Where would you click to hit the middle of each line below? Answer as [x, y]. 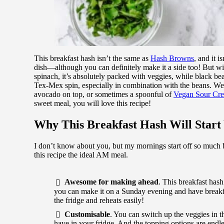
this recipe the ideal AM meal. [81, 155]
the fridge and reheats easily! [99, 200]
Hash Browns [172, 58]
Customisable [87, 214]
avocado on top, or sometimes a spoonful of [104, 94]
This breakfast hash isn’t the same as [92, 58]
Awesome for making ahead [111, 182]
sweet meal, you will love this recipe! [92, 103]
